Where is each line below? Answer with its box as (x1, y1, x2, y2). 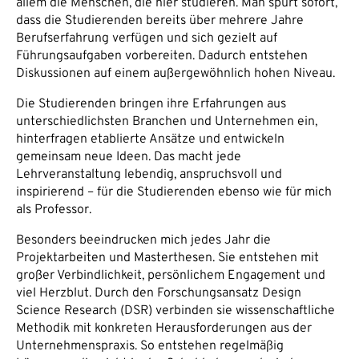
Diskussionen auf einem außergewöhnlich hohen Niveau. (16, 66, 335, 82)
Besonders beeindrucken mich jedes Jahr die (16, 232, 271, 248)
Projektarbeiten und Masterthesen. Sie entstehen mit (16, 250, 319, 266)
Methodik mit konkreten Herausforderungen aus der (16, 321, 312, 337)
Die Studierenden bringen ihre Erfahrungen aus (16, 96, 286, 112)
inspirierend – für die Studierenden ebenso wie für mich (16, 184, 332, 200)
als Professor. (16, 202, 91, 218)
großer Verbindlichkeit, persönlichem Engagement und (16, 268, 325, 284)
